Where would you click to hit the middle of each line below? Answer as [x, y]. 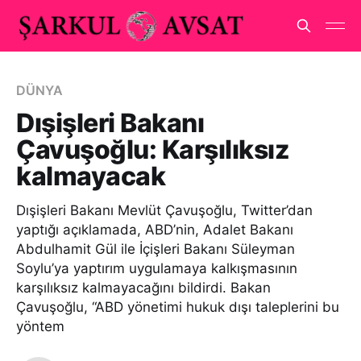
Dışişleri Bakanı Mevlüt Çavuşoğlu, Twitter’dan [164, 210]
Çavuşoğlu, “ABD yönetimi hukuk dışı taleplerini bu [178, 307]
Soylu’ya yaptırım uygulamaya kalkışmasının [157, 268]
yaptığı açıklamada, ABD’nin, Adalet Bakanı [155, 230]
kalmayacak [91, 176]
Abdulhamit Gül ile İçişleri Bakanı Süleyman [156, 249]
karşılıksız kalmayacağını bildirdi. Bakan [143, 288]
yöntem [40, 326]
